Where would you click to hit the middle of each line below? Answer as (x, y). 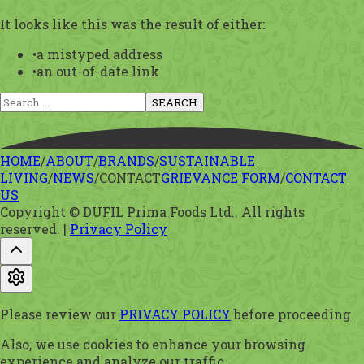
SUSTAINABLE (207, 160)
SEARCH (175, 102)
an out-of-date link (98, 71)
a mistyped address (100, 54)
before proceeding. (294, 314)
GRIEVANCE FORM (221, 177)
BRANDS (126, 160)
